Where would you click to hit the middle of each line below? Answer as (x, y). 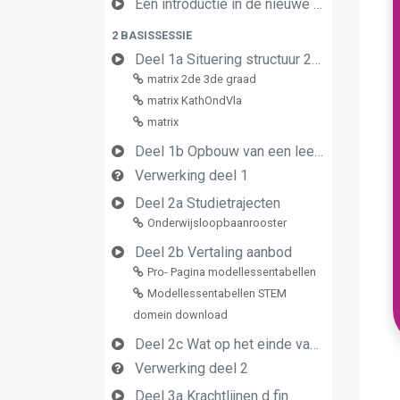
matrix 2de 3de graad (202, 79)
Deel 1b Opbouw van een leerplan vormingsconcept (225, 151)
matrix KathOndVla (195, 100)
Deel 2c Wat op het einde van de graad (222, 344)
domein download (180, 315)
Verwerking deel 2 (192, 368)
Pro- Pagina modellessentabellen (232, 272)
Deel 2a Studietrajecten (208, 203)
